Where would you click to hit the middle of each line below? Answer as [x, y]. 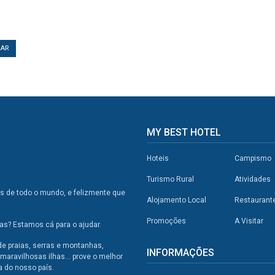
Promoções [166, 221]
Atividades [252, 180]
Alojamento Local [176, 200]
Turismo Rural [170, 180]
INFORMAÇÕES [180, 253]
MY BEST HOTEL [184, 133]
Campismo [253, 159]
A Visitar [249, 221]
